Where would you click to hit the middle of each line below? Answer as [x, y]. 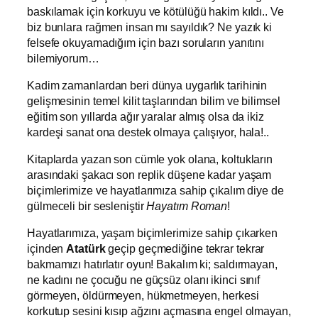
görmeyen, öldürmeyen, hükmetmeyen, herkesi [143, 296]
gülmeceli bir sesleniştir [87, 206]
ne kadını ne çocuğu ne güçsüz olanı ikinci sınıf [144, 280]
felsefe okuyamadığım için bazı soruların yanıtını [146, 42]
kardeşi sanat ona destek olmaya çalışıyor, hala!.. [148, 132]
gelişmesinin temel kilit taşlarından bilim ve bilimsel [154, 100]
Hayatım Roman [187, 206]
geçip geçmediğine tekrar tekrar [185, 249]
